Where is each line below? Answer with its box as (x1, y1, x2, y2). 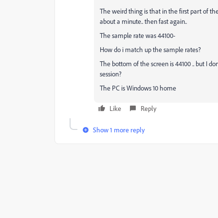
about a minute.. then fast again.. (100, 17, 187, 25)
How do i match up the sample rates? (100, 45, 201, 54)
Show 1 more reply (93, 126, 145, 134)
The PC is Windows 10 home (100, 84, 176, 92)
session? (100, 70, 122, 78)
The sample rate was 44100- (100, 31, 175, 39)
